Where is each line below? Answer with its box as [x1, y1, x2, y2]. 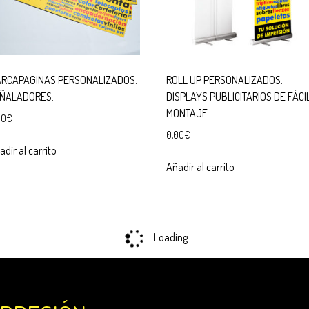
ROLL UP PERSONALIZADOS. [166, 72, 283, 87]
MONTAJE [166, 106, 208, 120]
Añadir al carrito [166, 160, 235, 175]
